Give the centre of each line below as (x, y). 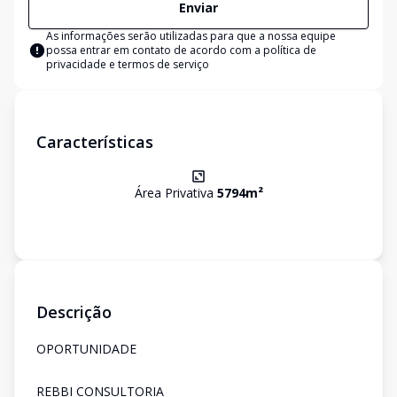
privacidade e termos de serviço (128, 64)
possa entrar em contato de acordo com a (155, 50)
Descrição (74, 312)
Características (95, 142)
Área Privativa (175, 193)
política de (290, 50)
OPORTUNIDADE (86, 349)
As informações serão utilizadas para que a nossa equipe (191, 36)
